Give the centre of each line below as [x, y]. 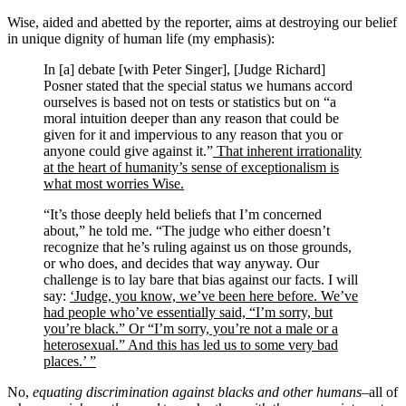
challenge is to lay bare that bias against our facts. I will [201, 279]
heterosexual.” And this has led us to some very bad [191, 344]
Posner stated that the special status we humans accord [198, 85]
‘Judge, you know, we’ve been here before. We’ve [214, 295]
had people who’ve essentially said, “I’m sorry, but [188, 312]
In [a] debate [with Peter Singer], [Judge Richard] [184, 69]
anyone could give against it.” [128, 150]
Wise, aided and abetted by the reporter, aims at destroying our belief [202, 22]
